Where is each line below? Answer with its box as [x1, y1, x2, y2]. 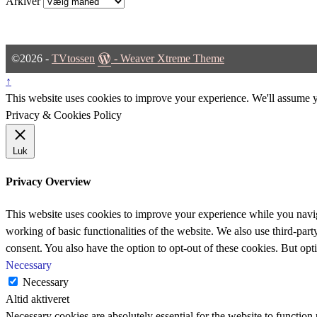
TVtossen [52, 52, 95, 65]
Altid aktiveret [6, 292, 69, 305]
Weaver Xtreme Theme [120, 52, 224, 65]
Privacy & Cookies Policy [6, 109, 122, 122]
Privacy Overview [6, 175, 91, 188]
